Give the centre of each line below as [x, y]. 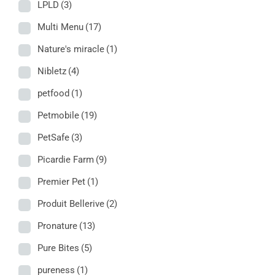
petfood [53, 94]
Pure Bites [58, 248]
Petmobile [58, 116]
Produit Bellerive [71, 204]
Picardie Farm [66, 160]
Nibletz [52, 72]
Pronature [57, 226]
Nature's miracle [71, 49]
